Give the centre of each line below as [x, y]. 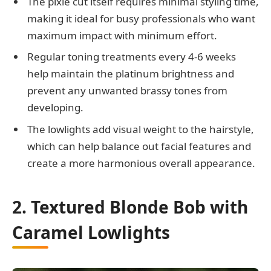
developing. [55, 108]
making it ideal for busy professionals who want [141, 18]
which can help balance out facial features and [139, 146]
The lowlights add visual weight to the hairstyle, [141, 129]
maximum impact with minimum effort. [122, 35]
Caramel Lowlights [91, 233]
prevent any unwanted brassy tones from [127, 91]
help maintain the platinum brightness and [131, 74]
